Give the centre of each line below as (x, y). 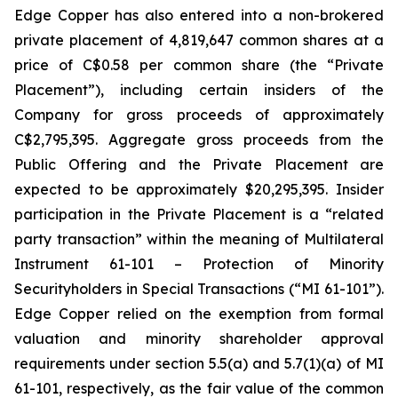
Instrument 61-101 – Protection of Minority (199, 264)
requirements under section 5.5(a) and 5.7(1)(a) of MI (199, 363)
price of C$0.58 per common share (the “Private (199, 65)
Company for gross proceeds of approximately (199, 115)
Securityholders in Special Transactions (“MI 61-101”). (199, 289)
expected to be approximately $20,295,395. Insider (199, 189)
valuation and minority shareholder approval (199, 338)
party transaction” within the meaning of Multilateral (199, 239)
